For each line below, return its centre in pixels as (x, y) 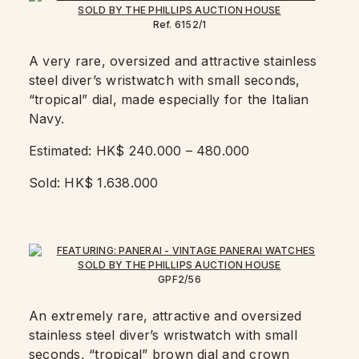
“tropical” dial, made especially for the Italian (169, 99)
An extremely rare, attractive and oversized (165, 316)
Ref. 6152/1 (179, 24)
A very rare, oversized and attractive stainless (173, 61)
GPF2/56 (179, 279)
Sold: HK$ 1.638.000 (96, 183)
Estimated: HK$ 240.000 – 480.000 (141, 151)
